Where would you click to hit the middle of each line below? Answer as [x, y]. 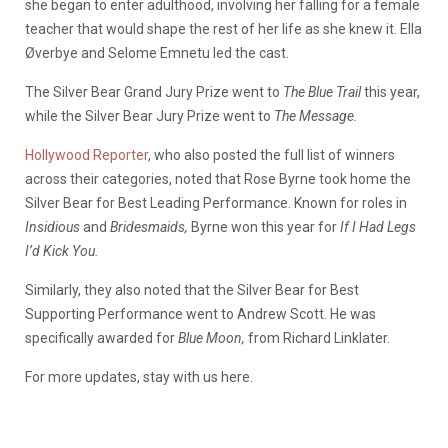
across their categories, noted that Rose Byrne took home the [218, 178]
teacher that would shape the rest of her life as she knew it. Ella [223, 28]
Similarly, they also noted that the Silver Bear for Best [192, 289]
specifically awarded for [101, 337]
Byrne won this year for [265, 226]
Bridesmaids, [150, 226]
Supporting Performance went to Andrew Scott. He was [200, 313]
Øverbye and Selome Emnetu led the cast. [158, 52]
